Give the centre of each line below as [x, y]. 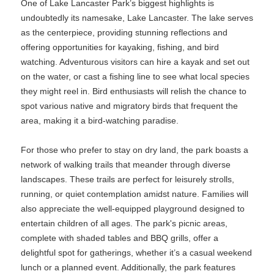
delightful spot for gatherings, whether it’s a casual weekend [136, 253]
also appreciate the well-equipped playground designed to [133, 209]
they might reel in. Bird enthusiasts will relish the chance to [134, 91]
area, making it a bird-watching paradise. [100, 120]
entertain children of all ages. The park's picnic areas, [124, 223]
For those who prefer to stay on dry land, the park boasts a [135, 150]
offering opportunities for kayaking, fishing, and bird [120, 47]
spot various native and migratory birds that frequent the [129, 106]
